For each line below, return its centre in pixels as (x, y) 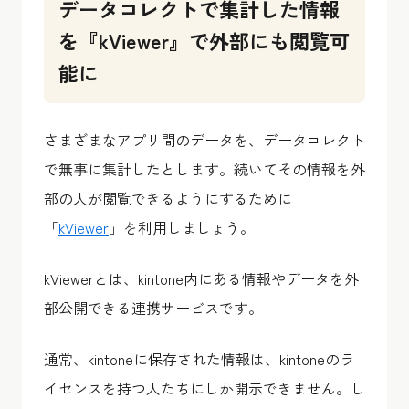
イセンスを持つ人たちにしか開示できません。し (204, 388)
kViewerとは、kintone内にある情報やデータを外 (201, 278)
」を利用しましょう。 (182, 227)
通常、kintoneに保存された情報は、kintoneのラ (199, 358)
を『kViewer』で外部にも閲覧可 (204, 40)
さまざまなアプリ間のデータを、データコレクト (204, 139)
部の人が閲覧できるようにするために (168, 198)
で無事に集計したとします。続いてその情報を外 (204, 168)
